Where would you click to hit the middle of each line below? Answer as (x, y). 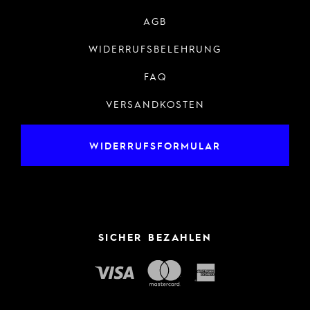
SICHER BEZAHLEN (155, 237)
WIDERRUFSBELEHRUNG (155, 48)
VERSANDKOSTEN (155, 103)
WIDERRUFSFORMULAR (155, 145)
